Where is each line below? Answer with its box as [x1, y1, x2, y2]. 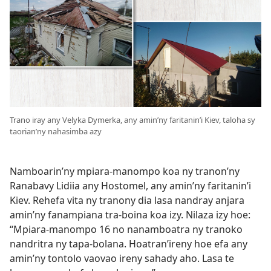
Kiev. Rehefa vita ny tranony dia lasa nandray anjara [10, 194, 244, 207]
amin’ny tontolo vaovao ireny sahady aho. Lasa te [10, 252, 234, 265]
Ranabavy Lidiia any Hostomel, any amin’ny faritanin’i [10, 179, 251, 192]
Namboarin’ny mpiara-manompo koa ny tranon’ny [10, 165, 240, 178]
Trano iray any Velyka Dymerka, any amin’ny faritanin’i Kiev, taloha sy [10, 114, 255, 125]
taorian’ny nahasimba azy [10, 126, 102, 137]
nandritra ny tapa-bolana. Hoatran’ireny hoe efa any [10, 237, 247, 250]
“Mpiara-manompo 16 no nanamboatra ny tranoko [10, 223, 243, 236]
